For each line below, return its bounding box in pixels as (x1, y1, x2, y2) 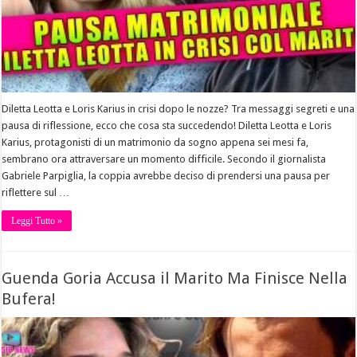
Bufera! (2, 289, 57, 308)
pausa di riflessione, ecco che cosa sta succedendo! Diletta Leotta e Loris (2, 120, 332, 132)
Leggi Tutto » (11, 215, 63, 227)
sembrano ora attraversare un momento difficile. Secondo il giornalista (2, 153, 327, 166)
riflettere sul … (2, 186, 70, 199)
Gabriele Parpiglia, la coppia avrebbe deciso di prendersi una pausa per (2, 170, 331, 182)
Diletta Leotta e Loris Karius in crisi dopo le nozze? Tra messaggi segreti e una (2, 103, 355, 116)
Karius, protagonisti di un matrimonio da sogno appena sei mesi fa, (2, 136, 309, 149)
